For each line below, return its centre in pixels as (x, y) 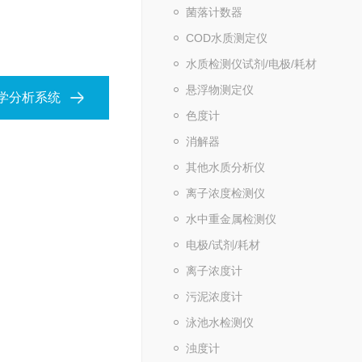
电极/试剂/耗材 (223, 245)
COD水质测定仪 (227, 38)
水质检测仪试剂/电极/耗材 (251, 64)
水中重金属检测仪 (231, 219)
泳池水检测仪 (220, 322)
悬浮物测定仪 (220, 90)
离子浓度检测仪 (225, 193)
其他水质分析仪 (225, 167)
